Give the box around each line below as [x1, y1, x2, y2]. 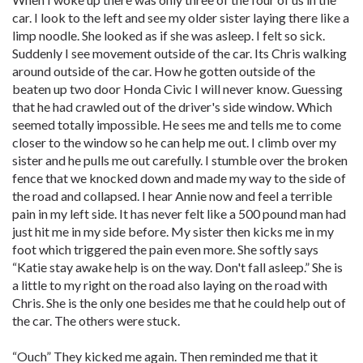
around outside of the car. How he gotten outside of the [12, 63, 315, 79]
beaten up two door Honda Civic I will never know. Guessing [12, 81, 343, 96]
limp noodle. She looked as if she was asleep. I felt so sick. [12, 28, 325, 43]
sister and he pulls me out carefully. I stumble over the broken [12, 152, 348, 168]
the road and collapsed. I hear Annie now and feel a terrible [12, 188, 332, 203]
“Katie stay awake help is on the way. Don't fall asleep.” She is [12, 259, 343, 275]
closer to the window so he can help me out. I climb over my [12, 135, 336, 150]
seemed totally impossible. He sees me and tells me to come [12, 117, 341, 132]
